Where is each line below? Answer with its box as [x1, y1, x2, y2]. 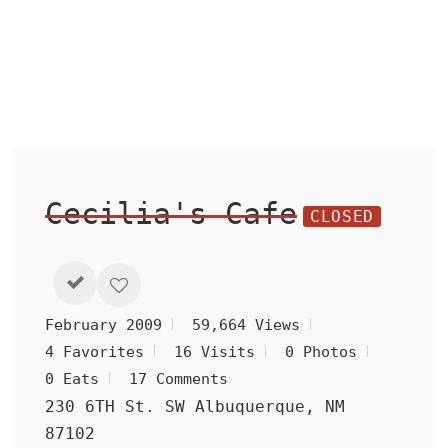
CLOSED [310, 206, 374, 226]
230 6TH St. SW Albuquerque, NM [45, 397, 345, 416]
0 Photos [285, 343, 357, 361]
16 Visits [174, 343, 255, 361]
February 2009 [45, 316, 162, 334]
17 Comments [129, 370, 228, 388]
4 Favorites [45, 343, 144, 361]
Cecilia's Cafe [45, 196, 297, 231]
